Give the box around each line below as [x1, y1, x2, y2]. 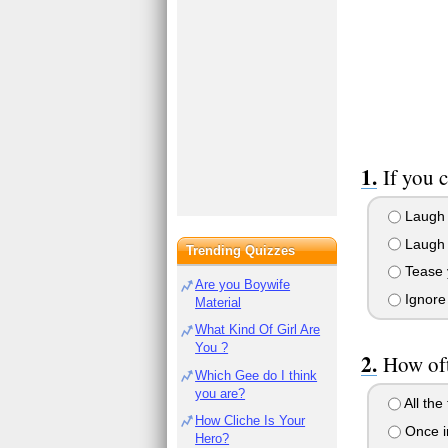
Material [195, 295, 242, 310]
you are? [195, 385, 246, 401]
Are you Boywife [195, 277, 291, 292]
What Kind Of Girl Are [195, 322, 321, 338]
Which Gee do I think [195, 367, 318, 383]
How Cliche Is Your [195, 412, 306, 428]
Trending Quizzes [186, 243, 296, 258]
